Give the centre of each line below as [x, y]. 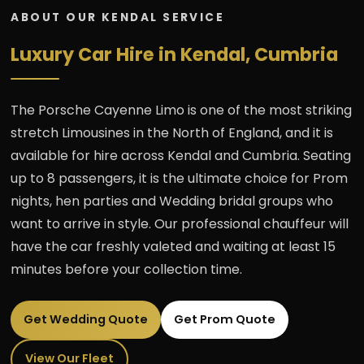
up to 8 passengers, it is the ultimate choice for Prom [180, 178]
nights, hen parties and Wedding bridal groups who [172, 201]
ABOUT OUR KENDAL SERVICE [118, 17]
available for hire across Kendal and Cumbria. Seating [181, 155]
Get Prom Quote [225, 319]
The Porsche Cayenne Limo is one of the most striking [182, 110]
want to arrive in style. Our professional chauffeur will [180, 223]
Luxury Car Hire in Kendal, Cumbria [175, 54]
